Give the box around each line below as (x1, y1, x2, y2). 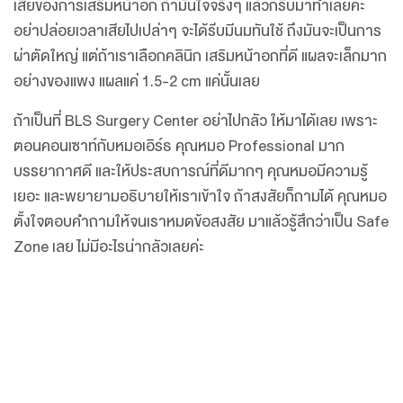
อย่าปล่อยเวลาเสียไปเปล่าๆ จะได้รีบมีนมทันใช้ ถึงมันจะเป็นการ (13, 18, 381, 44)
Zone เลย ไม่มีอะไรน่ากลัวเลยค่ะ (13, 234, 204, 260)
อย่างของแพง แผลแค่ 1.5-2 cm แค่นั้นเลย (13, 68, 260, 94)
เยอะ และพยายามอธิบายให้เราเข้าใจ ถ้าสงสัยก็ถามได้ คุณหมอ (13, 184, 387, 210)
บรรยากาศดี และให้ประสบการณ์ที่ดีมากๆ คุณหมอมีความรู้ (13, 158, 368, 184)
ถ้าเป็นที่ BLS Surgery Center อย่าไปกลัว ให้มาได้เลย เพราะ (13, 108, 378, 134)
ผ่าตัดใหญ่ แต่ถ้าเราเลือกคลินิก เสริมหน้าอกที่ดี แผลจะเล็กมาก (13, 43, 387, 69)
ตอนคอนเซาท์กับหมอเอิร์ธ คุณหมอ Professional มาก (13, 133, 345, 159)
